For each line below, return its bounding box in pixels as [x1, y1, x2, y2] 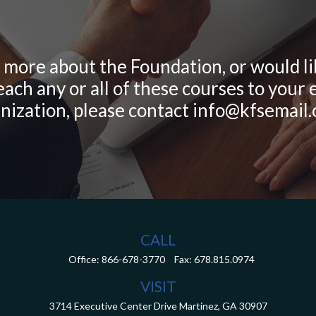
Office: [68, 253, 102, 265]
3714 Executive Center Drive [49, 300, 177, 312]
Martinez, [178, 300, 220, 312]
